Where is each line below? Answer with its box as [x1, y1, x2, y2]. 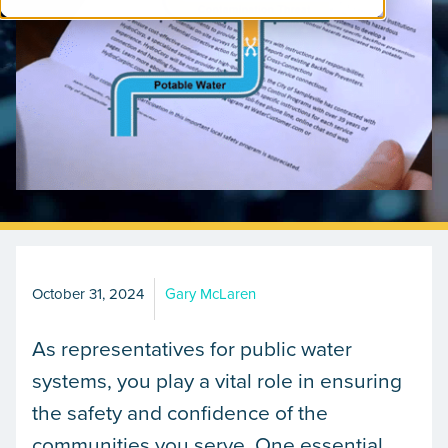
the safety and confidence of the [32, 397, 328, 427]
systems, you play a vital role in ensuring [32, 365, 402, 395]
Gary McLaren [165, 283, 256, 304]
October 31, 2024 [32, 283, 144, 304]
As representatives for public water [32, 333, 352, 363]
